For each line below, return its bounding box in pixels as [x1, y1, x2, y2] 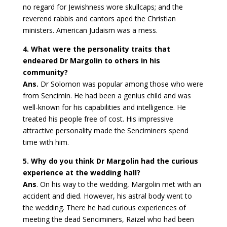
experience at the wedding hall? [22, 168, 140, 178]
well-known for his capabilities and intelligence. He [22, 102, 186, 112]
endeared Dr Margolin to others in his [22, 56, 160, 66]
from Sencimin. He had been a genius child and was [22, 91, 191, 101]
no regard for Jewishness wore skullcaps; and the [22, 2, 183, 12]
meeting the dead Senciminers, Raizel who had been [22, 214, 194, 224]
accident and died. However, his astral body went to [22, 191, 192, 201]
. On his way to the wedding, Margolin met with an [36, 179, 201, 190]
